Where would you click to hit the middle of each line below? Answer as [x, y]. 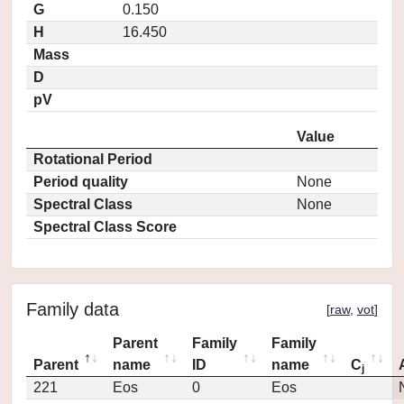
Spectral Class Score [105, 227]
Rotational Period [93, 159]
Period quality [81, 182]
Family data [73, 309]
